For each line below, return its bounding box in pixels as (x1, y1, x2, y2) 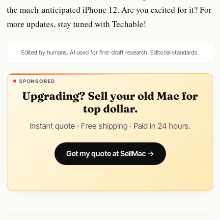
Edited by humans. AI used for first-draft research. (21, 48, 150, 56)
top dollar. (82, 101, 137, 115)
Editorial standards (150, 48, 197, 56)
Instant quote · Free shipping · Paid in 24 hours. (29, 120, 191, 131)
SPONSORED (19, 78, 56, 84)
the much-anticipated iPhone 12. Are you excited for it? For (7, 3, 212, 15)
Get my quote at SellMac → (66, 148, 154, 158)
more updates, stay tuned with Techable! (7, 18, 146, 29)
